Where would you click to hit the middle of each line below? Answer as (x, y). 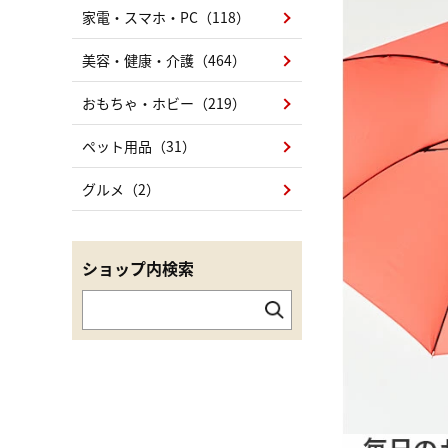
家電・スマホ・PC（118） (166, 17)
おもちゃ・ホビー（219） (164, 103)
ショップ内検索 (138, 268)
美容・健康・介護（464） (164, 60)
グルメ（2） (121, 189)
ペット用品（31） (139, 146)
